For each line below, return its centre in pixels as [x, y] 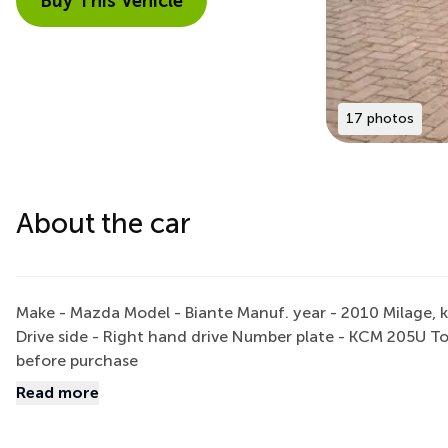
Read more [57, 392]
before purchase [77, 360]
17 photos [380, 118]
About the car [103, 223]
